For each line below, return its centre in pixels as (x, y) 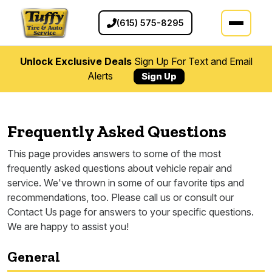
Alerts (101, 76)
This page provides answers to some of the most (114, 154)
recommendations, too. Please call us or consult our (121, 198)
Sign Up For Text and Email (192, 62)
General (34, 257)
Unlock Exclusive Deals (76, 62)
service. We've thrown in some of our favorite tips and (126, 183)
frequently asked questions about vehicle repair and (120, 168)
